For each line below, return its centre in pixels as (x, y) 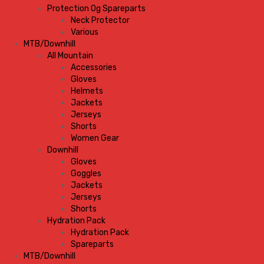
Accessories (94, 67)
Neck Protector (100, 20)
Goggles (86, 174)
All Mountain (70, 56)
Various (85, 32)
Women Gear (95, 138)
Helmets (87, 91)
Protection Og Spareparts (96, 9)
